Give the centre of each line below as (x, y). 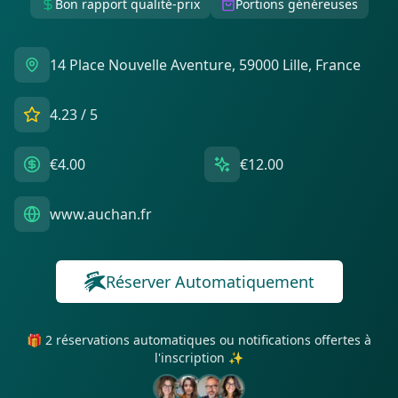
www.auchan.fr (101, 214)
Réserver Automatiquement (210, 282)
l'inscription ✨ (199, 358)
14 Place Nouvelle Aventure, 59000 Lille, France (205, 65)
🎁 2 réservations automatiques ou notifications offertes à (199, 340)
